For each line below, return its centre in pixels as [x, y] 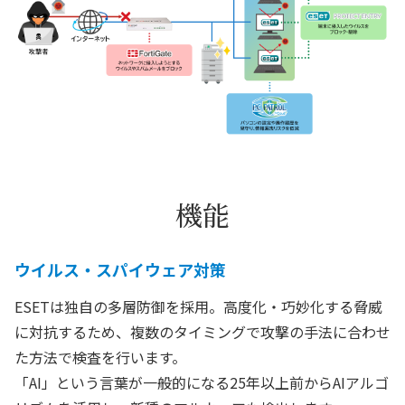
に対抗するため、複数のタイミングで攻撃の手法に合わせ [202, 332]
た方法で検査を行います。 [100, 357]
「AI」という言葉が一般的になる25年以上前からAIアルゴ [202, 382]
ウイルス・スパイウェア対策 [120, 269]
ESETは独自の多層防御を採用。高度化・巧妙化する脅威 [198, 306]
